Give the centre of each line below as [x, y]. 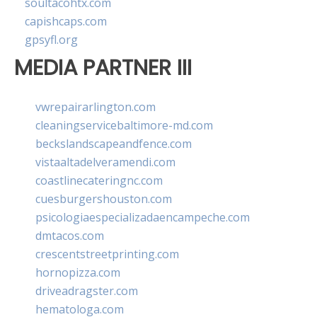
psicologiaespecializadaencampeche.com [143, 217]
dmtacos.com [70, 235]
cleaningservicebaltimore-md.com [124, 125]
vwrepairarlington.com [96, 106]
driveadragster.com [87, 290]
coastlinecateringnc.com [99, 180]
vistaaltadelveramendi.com [105, 162]
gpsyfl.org [51, 40]
